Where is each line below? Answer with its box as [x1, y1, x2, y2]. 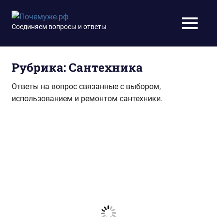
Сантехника [69, 60, 143, 75]
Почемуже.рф [77, 14, 172, 32]
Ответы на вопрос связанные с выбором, [12, 82, 161, 91]
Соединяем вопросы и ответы [12, 22, 107, 31]
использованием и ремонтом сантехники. [12, 94, 163, 103]
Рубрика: [12, 60, 69, 75]
